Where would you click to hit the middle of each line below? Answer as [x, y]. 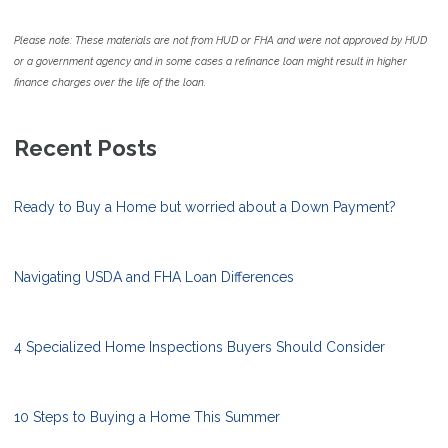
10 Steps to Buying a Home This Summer [147, 417]
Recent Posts [85, 148]
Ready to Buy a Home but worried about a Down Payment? [205, 207]
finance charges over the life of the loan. [110, 82]
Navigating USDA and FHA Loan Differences [154, 277]
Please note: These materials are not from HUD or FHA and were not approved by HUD [220, 40]
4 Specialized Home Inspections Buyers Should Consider [199, 347]
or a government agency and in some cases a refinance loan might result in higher [210, 61]
